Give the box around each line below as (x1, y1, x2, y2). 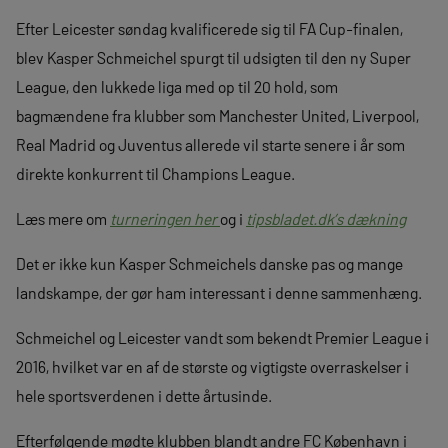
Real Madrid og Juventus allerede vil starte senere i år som (16, 134, 405, 154)
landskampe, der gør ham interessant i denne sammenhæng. (16, 282, 422, 302)
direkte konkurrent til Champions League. (16, 163, 295, 183)
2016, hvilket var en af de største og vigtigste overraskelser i (16, 356, 409, 376)
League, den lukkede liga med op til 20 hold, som (16, 76, 338, 96)
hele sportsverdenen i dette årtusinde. (16, 385, 272, 405)
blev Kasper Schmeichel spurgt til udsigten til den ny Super (16, 47, 411, 67)
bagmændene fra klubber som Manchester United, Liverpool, (16, 105, 419, 125)
